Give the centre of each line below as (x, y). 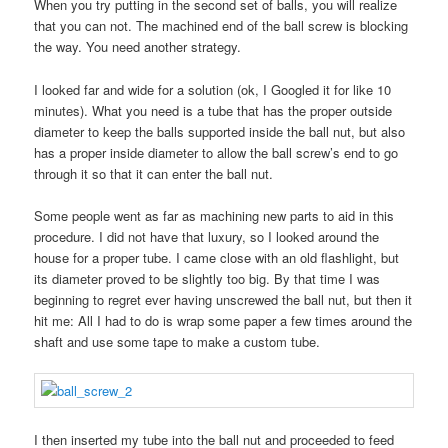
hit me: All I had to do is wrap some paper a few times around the (223, 320)
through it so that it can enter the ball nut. (154, 173)
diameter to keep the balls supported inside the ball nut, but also (220, 131)
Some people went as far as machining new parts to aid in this (214, 215)
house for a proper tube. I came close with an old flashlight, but (217, 257)
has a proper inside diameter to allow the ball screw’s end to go (216, 152)
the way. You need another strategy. (138, 47)
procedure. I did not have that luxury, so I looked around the (207, 236)
